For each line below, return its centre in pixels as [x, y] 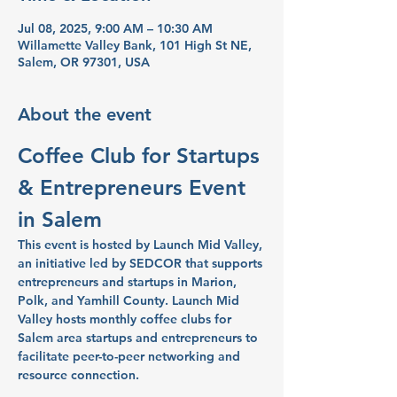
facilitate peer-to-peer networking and [131, 356]
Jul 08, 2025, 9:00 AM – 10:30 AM [115, 28]
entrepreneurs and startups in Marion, [129, 282]
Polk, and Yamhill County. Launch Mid [130, 300]
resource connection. [78, 375]
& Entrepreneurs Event [135, 187]
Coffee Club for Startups [142, 156]
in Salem [60, 219]
